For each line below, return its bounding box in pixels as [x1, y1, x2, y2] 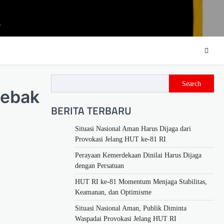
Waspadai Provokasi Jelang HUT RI [75, 214, 176, 222]
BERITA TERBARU [51, 102, 131, 118]
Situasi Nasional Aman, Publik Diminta [75, 204, 186, 212]
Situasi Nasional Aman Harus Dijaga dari [75, 124, 191, 132]
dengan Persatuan [75, 161, 124, 169]
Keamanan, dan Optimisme [75, 188, 151, 196]
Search [182, 79, 201, 87]
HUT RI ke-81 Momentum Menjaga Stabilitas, [75, 177, 207, 185]
